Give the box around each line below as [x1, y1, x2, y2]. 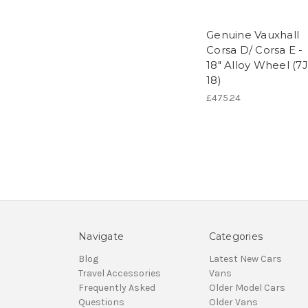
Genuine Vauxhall [206, 27, 299, 41]
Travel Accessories [78, 267, 161, 279]
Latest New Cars [208, 252, 282, 265]
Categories [208, 230, 263, 243]
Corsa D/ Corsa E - [206, 43, 303, 56]
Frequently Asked [78, 281, 155, 294]
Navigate [78, 230, 124, 243]
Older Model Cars [208, 281, 285, 294]
